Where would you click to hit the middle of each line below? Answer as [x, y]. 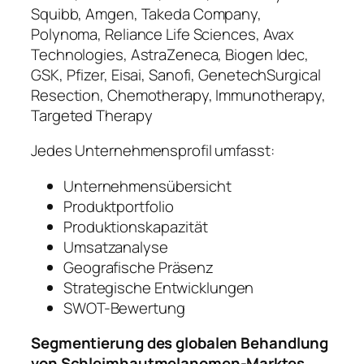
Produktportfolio [119, 206]
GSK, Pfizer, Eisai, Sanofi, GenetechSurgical [176, 74]
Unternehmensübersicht [147, 186]
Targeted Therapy [92, 115]
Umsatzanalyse [116, 247]
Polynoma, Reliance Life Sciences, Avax [163, 34]
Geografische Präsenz [139, 267]
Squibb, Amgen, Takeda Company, [146, 13]
